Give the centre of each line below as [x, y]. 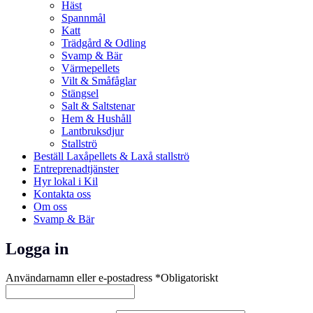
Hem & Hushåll [96, 118]
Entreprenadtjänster [76, 168]
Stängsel [80, 93]
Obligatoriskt [189, 278]
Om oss [50, 206]
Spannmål [83, 17]
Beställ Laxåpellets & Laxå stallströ [111, 156]
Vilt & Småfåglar [99, 80]
